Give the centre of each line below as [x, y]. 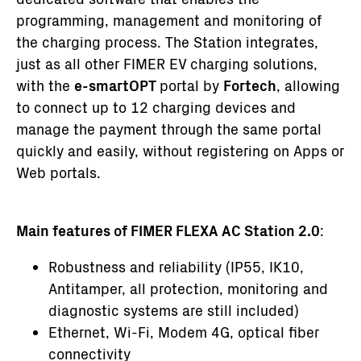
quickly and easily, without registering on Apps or [180, 150]
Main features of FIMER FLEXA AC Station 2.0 [168, 230]
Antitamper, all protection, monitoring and [188, 288]
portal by [191, 85]
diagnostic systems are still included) [174, 310]
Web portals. [58, 172]
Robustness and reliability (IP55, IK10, [176, 266]
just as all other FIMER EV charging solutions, [167, 63]
